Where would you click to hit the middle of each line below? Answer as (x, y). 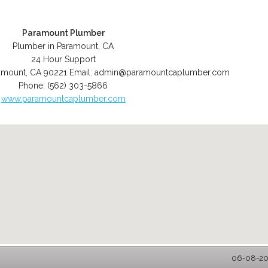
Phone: (33, 86)
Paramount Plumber (63, 33)
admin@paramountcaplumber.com (162, 72)
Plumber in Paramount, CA (63, 46)
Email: (82, 72)
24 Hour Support (63, 59)
